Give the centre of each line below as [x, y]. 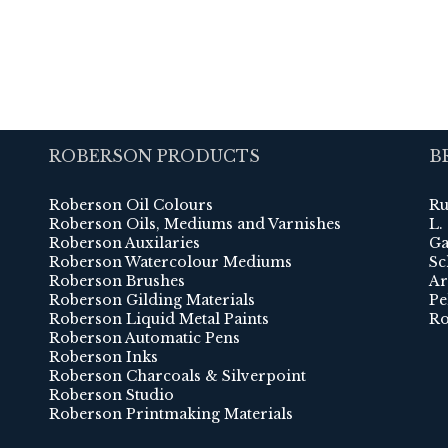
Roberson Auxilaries [124, 243]
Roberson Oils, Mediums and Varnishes [195, 224]
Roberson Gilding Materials [152, 300]
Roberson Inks [103, 357]
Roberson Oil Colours [131, 205]
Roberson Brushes [117, 281]
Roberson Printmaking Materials [171, 414]
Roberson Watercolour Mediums [170, 262]
